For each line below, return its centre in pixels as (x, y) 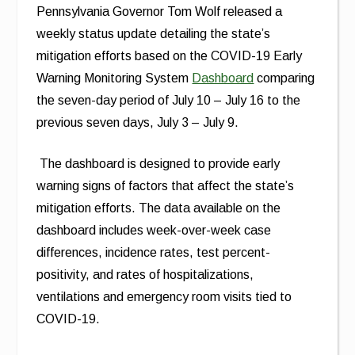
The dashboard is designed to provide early (160, 164)
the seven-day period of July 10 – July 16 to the (169, 100)
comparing (284, 78)
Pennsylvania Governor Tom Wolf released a (160, 11)
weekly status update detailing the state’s (154, 34)
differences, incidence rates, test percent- (154, 252)
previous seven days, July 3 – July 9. (138, 122)
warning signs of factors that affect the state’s (166, 186)
